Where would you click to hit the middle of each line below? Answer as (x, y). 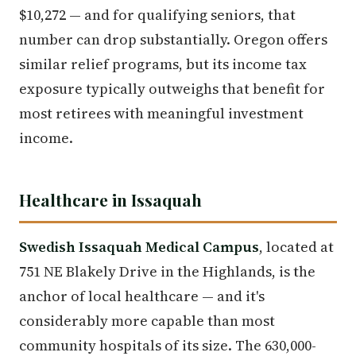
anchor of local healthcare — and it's (142, 296)
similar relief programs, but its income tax (163, 64)
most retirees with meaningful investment (161, 113)
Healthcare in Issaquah (110, 199)
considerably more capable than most (147, 320)
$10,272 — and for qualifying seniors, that (157, 14)
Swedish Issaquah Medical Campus (139, 246)
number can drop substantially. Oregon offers (173, 39)
